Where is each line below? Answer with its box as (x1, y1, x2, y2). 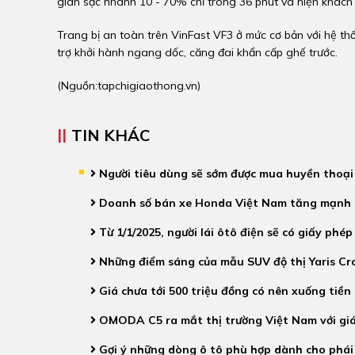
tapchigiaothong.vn (97, 78, 197, 93)
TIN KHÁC (71, 125, 150, 145)
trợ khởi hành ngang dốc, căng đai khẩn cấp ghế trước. (57, 45, 338, 59)
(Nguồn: (57, 78, 97, 93)
